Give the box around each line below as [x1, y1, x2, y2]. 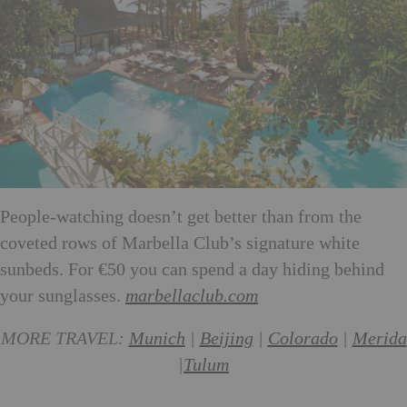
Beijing [199, 328, 253, 349]
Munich [128, 328, 185, 349]
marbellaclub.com [125, 285, 258, 306]
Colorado [267, 328, 338, 349]
